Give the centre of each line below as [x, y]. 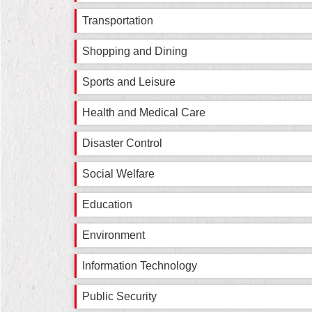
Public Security [119, 296]
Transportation [118, 21]
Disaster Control [122, 143]
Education [107, 204]
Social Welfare [118, 174]
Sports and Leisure [129, 82]
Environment [114, 235]
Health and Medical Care [144, 112]
